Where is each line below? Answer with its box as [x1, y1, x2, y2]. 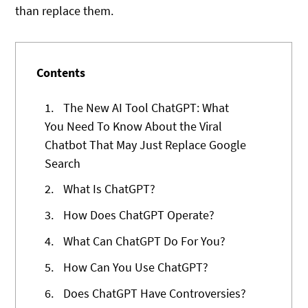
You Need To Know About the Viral [45, 118, 223, 134]
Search [45, 155, 81, 171]
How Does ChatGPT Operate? [60, 207, 215, 223]
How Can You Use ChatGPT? [60, 258, 209, 275]
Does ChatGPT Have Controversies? [60, 285, 247, 301]
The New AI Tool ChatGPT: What [60, 99, 230, 115]
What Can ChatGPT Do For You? [60, 232, 226, 249]
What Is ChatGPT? [60, 181, 156, 197]
